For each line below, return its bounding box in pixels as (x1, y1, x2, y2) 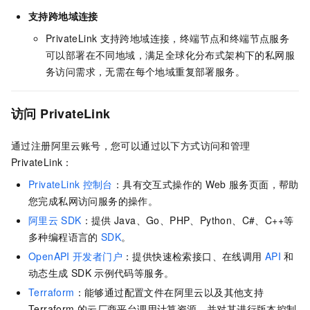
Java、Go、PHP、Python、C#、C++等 (113, 212, 294, 227)
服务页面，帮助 (228, 176, 299, 191)
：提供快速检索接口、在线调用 (122, 248, 262, 263)
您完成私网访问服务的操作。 (28, 193, 158, 208)
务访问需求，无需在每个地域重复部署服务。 (46, 64, 245, 78)
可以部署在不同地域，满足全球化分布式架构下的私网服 (46, 47, 295, 62)
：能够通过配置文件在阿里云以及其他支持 (74, 284, 264, 299)
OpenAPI (28, 248, 70, 263)
